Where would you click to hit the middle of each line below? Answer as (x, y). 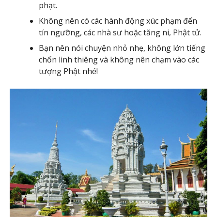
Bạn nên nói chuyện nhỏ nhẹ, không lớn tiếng (122, 48)
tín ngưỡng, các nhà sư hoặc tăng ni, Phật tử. (120, 33)
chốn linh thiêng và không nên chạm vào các (119, 60)
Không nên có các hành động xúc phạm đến (118, 21)
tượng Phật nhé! (68, 71)
